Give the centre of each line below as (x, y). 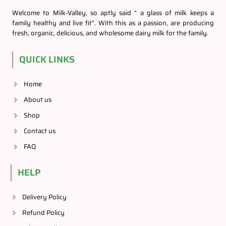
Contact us (39, 131)
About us (37, 100)
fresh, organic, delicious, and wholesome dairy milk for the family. (110, 33)
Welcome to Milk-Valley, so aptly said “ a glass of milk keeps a (113, 13)
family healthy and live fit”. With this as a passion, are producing (113, 23)
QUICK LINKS (47, 60)
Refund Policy (43, 213)
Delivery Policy (44, 197)
